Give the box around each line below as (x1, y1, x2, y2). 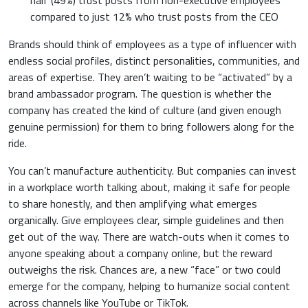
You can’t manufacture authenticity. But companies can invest (8, 162, 296, 179)
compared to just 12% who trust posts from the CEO (30, 8, 278, 25)
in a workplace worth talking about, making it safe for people (8, 179, 290, 196)
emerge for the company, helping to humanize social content (8, 278, 290, 295)
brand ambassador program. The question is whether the (8, 85, 272, 102)
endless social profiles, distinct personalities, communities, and (8, 52, 300, 69)
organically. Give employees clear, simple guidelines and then (8, 212, 284, 229)
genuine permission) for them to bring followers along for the (8, 118, 294, 135)
